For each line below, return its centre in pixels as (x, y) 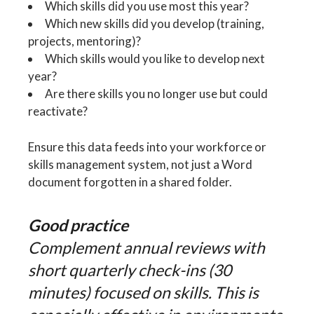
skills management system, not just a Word (141, 164)
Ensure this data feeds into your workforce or (148, 146)
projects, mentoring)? (85, 41)
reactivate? (58, 111)
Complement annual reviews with (147, 247)
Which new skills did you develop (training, (155, 24)
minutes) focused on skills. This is (144, 292)
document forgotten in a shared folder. (130, 182)
